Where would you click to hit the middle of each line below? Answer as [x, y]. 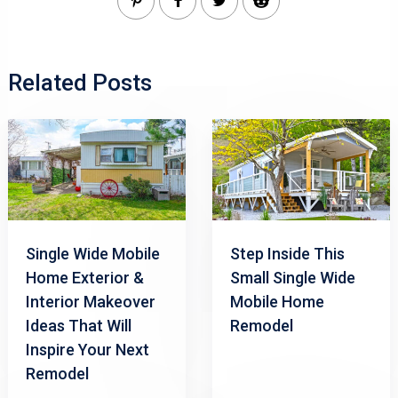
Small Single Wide [292, 277]
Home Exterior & [84, 277]
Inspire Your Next [87, 349]
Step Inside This [287, 253]
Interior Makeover [90, 301]
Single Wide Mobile [92, 253]
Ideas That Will [78, 325]
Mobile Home [277, 301]
